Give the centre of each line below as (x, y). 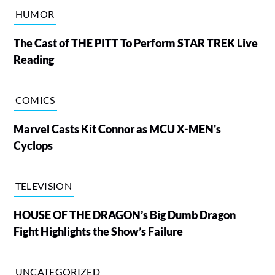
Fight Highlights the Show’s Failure (98, 231)
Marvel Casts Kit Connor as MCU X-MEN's (117, 129)
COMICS (35, 99)
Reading (33, 59)
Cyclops (33, 145)
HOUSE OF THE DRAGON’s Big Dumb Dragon (124, 215)
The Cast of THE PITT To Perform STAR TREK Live (135, 43)
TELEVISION (43, 185)
